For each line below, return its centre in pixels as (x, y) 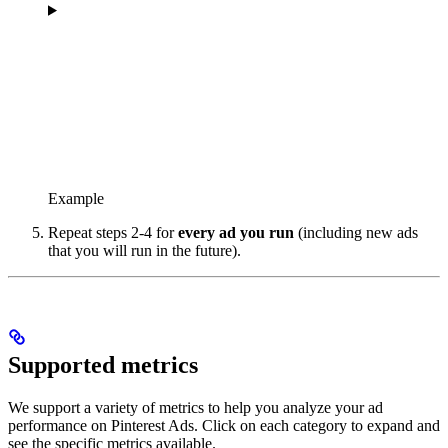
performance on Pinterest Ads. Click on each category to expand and (224, 425)
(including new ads (356, 232)
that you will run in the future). (144, 250)
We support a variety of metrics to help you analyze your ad (195, 407)
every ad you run (236, 232)
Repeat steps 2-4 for (113, 232)
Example (76, 198)
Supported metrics (103, 364)
